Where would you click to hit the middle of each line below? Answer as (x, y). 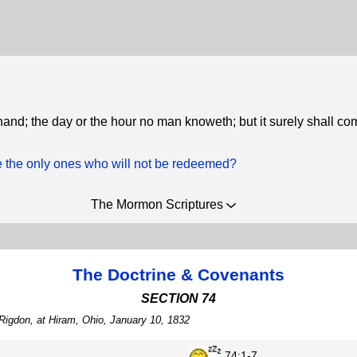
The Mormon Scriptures (159, 204)
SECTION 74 (178, 298)
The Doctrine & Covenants (178, 275)
